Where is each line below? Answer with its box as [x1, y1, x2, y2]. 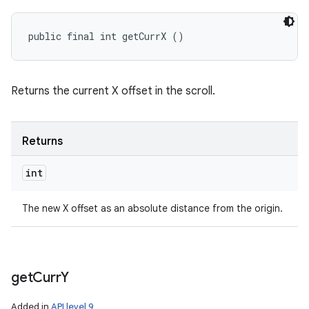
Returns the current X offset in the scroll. [11, 84, 215, 98]
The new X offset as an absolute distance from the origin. [22, 202, 283, 215]
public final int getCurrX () [28, 30, 184, 43]
